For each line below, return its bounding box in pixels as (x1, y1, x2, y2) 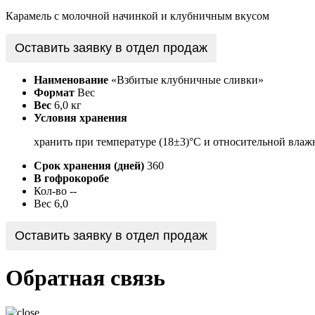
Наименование (34, 73, 108, 86)
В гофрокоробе (34, 172, 109, 184)
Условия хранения (34, 111, 127, 124)
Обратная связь (6, 265, 165, 291)
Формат (34, 86, 75, 98)
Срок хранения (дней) (34, 159, 144, 172)
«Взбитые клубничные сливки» (111, 73, 264, 86)
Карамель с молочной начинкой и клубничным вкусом (6, 9, 269, 22)
